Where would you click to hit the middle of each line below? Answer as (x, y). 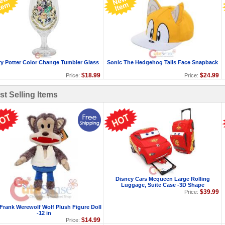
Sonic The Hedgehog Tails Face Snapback (162, 62)
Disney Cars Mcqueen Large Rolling (162, 179)
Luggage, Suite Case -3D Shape (162, 185)
